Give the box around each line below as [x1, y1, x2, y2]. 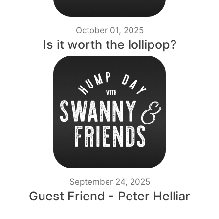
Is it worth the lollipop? [43, 37, 176, 52]
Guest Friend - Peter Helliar [29, 189, 190, 204]
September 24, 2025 [69, 177, 150, 187]
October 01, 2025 [75, 25, 144, 36]
